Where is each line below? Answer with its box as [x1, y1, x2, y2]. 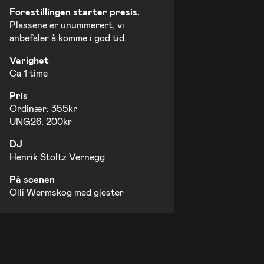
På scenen [9, 173, 55, 185]
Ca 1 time [9, 67, 48, 79]
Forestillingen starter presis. [9, 6, 140, 18]
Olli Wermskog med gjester [9, 186, 124, 198]
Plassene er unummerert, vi [9, 19, 124, 31]
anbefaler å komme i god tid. [9, 32, 127, 44]
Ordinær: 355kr [9, 103, 77, 114]
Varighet [9, 54, 49, 66]
